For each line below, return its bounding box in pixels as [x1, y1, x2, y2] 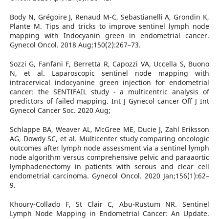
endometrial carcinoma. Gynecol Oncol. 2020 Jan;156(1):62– [9, 171, 210, 180]
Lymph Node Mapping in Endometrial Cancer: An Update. [9, 208, 210, 218]
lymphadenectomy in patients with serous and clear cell [9, 161, 210, 171]
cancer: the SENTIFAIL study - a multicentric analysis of [9, 87, 210, 96]
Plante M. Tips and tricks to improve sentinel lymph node [9, 21, 210, 31]
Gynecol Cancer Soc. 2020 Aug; [9, 105, 110, 115]
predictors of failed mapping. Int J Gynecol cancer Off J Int [9, 96, 210, 106]
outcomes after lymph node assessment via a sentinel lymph [9, 143, 210, 153]
